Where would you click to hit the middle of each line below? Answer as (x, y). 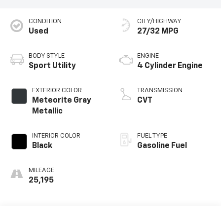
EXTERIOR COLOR (57, 91)
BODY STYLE (46, 56)
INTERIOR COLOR (56, 136)
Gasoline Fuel (162, 146)
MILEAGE (41, 171)
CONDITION (45, 22)
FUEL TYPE (152, 136)
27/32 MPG (158, 32)
